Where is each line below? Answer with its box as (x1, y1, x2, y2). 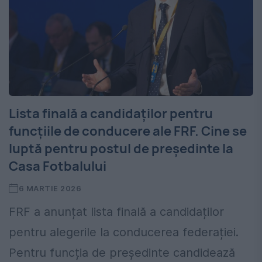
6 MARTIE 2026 (18, 184, 82, 194)
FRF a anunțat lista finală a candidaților (9, 205, 224, 219)
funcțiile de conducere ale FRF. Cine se (9, 122, 247, 140)
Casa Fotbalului (9, 157, 106, 175)
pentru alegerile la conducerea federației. (9, 225, 239, 240)
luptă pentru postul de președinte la (9, 140, 233, 158)
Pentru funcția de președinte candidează (9, 246, 235, 260)
